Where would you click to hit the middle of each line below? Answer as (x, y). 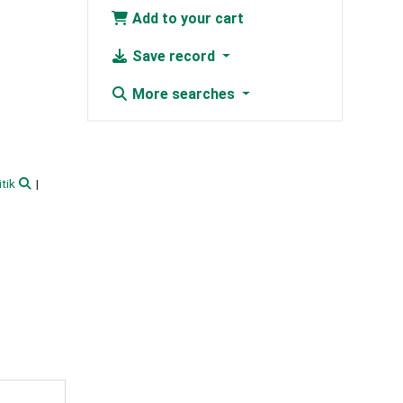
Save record (173, 57)
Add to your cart (186, 19)
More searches (183, 94)
